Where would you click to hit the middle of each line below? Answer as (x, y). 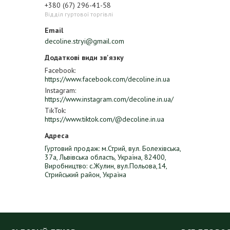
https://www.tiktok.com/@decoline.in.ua (104, 119)
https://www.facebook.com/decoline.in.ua (107, 79)
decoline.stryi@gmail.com (84, 41)
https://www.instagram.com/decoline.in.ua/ (109, 99)
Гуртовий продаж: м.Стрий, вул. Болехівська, (113, 148)
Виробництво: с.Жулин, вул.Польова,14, (106, 166)
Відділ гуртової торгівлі (79, 14)
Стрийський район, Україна (85, 175)
